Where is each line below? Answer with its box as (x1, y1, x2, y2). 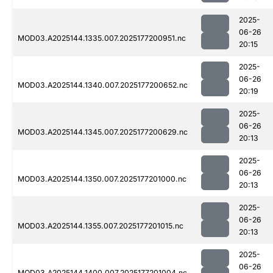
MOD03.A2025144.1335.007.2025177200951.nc (18, 34, 186, 43)
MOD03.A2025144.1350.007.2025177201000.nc (18, 174, 186, 184)
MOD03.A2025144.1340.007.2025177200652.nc (18, 80, 188, 90)
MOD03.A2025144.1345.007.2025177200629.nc (18, 127, 188, 137)
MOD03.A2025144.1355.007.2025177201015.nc (18, 221, 183, 231)
